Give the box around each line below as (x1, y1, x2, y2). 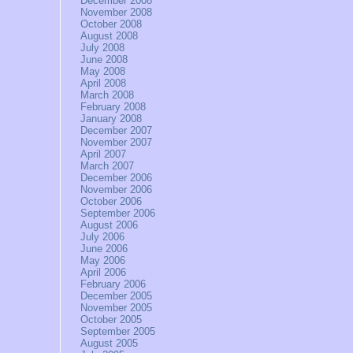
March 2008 (80, 89, 135, 101)
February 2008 (80, 101, 147, 113)
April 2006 (80, 266, 127, 278)
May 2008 (80, 65, 126, 77)
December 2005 (80, 290, 153, 302)
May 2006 (80, 255, 126, 266)
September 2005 (80, 325, 156, 337)
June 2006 (80, 243, 128, 255)
